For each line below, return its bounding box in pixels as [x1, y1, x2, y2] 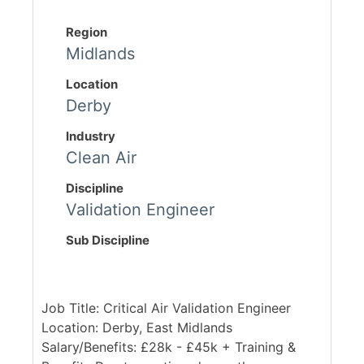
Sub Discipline [66, 232, 149, 249]
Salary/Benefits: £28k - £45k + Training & [41, 339, 296, 356]
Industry [66, 128, 115, 145]
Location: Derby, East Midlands [41, 319, 232, 336]
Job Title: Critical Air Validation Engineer [41, 300, 291, 317]
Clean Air [66, 148, 136, 168]
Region [66, 24, 107, 41]
